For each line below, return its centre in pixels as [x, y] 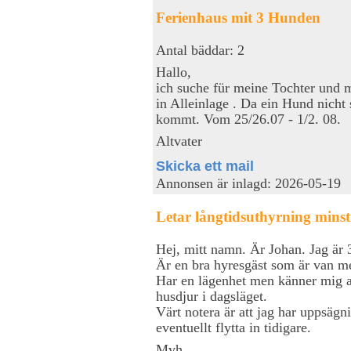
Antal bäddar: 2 [200, 50]
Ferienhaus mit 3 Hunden [238, 17]
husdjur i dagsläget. [212, 296]
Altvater [179, 141]
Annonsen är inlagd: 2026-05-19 [248, 183]
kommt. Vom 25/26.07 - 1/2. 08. [248, 119]
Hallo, [174, 72]
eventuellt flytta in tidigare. [233, 327]
